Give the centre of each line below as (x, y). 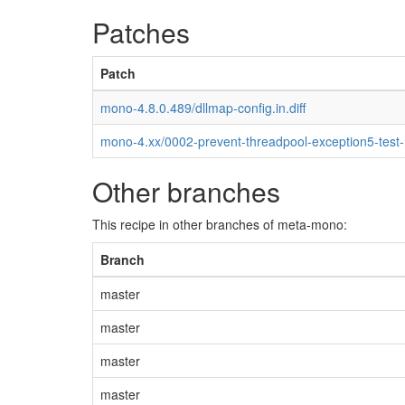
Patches (141, 32)
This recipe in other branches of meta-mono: (220, 224)
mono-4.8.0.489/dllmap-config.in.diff (203, 108)
